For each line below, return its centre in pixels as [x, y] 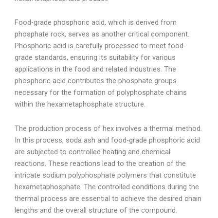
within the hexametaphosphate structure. [80, 104]
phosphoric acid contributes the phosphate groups [96, 81]
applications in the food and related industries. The [95, 69]
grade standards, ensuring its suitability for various [95, 58]
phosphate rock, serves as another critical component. [102, 34]
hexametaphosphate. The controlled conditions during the [107, 187]
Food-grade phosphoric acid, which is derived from [96, 23]
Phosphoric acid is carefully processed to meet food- [100, 46]
